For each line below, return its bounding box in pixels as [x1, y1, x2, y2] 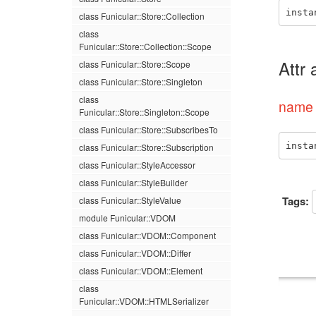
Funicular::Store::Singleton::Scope [79, 106, 209, 118]
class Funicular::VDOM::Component [79, 229, 216, 241]
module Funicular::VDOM [79, 212, 176, 224]
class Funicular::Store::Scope [79, 58, 190, 70]
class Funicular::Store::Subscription [79, 141, 214, 153]
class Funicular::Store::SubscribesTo [79, 123, 218, 135]
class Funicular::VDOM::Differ [79, 247, 191, 259]
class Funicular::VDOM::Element [79, 265, 202, 276]
